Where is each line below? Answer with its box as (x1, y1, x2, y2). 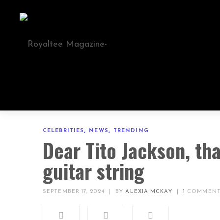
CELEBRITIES (43, 128, 84, 134)
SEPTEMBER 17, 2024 (43, 189, 105, 194)
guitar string (43, 156, 144, 186)
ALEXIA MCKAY (125, 189, 172, 194)
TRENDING (113, 128, 149, 134)
